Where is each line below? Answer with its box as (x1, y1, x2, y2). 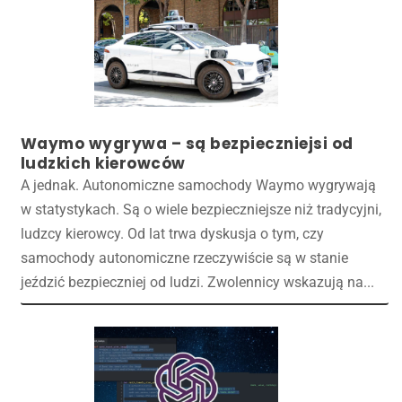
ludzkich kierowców (20, 152, 186, 174)
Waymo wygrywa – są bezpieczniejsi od (20, 132, 354, 154)
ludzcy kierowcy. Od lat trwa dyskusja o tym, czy (20, 224, 324, 242)
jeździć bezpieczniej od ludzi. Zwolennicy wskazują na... (20, 273, 374, 291)
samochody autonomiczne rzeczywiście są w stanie (20, 249, 348, 267)
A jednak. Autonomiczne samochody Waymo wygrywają (20, 176, 376, 194)
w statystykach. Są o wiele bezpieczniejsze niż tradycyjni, (20, 200, 381, 218)
